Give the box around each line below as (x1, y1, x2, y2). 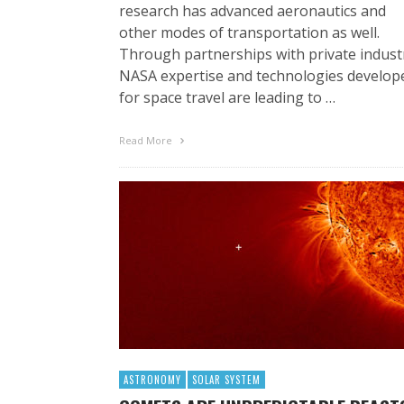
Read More (119, 133, 175, 147)
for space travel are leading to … (119, 87, 335, 107)
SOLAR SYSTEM (192, 372, 261, 387)
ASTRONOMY (124, 372, 181, 387)
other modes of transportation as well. (119, 22, 380, 42)
